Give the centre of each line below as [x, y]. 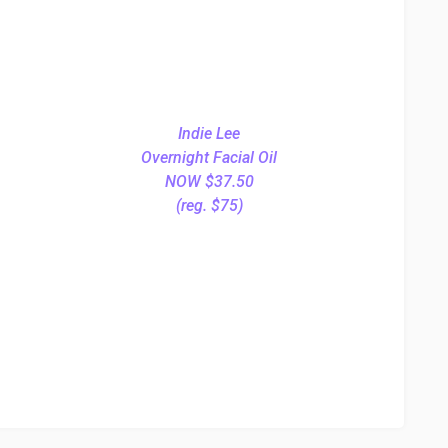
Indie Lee [209, 134]
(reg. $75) [209, 206]
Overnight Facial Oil [209, 158]
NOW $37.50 [209, 182]
